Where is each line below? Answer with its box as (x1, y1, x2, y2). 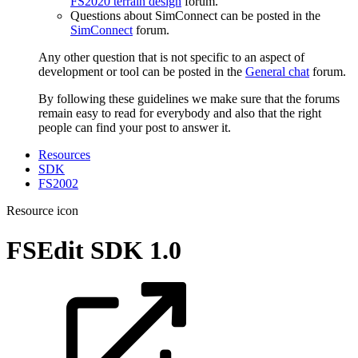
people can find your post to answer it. (38, 121, 231, 135)
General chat (245, 65, 309, 79)
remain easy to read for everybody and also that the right (38, 106, 321, 121)
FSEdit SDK (6, 235, 149, 265)
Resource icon (6, 204, 78, 218)
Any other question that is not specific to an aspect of (38, 50, 304, 65)
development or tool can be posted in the (38, 65, 245, 79)
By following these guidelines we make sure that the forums (38, 92, 340, 106)
